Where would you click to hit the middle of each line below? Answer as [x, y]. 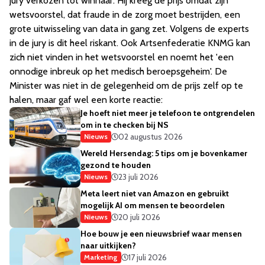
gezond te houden [116, 165]
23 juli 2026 [138, 177]
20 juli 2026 [139, 217]
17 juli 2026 [148, 258]
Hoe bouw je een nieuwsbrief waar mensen [161, 234]
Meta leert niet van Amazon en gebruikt [155, 194]
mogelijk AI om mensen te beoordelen [153, 206]
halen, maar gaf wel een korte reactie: [86, 100]
